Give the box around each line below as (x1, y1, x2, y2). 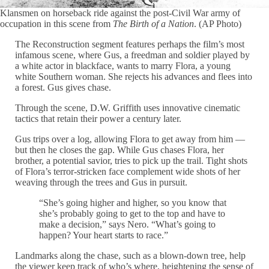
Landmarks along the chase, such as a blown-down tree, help (15, 250, 246, 261)
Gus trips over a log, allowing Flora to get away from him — (15, 134, 246, 144)
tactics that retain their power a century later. (15, 113, 182, 124)
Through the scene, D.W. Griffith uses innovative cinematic (15, 103, 241, 113)
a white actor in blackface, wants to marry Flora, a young (15, 61, 231, 71)
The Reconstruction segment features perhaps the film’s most (15, 39, 245, 49)
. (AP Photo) (194, 19, 241, 29)
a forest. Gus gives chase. (15, 82, 112, 92)
